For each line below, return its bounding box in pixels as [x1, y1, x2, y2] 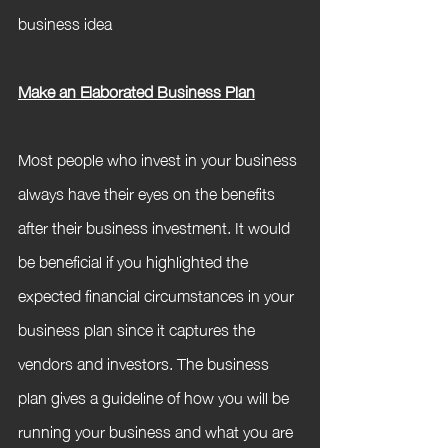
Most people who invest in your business [18, 143, 301, 173]
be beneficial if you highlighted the [18, 245, 252, 275]
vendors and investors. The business [18, 347, 273, 377]
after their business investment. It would [18, 211, 294, 241]
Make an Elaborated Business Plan [18, 75, 255, 105]
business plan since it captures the [18, 313, 259, 343]
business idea [18, 7, 112, 37]
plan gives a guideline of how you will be [18, 381, 293, 411]
